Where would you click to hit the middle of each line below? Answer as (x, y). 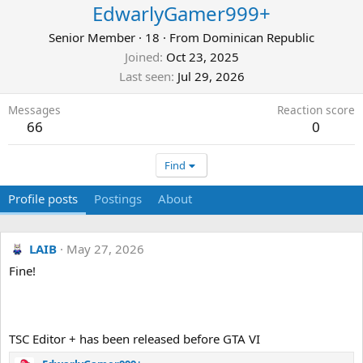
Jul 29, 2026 (211, 76)
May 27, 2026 (105, 249)
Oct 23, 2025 (202, 57)
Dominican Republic (258, 37)
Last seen (145, 76)
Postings (118, 199)
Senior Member (92, 37)
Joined (142, 57)
